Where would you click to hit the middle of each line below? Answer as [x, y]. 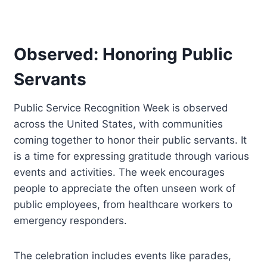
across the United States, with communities [119, 124]
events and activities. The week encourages [119, 172]
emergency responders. [71, 220]
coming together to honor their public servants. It [131, 140]
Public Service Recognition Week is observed [121, 108]
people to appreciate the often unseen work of [125, 188]
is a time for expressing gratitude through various [132, 156]
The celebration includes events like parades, [123, 255]
